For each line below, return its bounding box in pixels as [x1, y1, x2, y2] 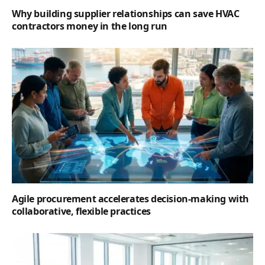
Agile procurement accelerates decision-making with [12, 192, 250, 206]
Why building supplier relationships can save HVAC [12, 7, 240, 20]
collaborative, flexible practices [12, 205, 151, 218]
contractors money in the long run [12, 19, 167, 33]
